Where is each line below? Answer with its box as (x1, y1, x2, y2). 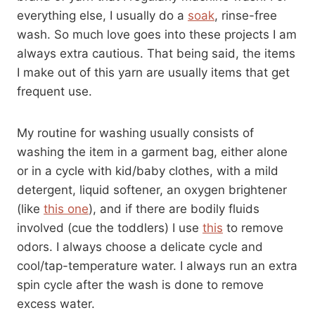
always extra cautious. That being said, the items (17, 46, 295, 61)
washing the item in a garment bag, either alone (17, 145, 288, 160)
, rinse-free (214, 8, 277, 23)
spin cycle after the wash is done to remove (17, 278, 264, 292)
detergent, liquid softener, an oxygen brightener (17, 183, 287, 198)
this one (44, 202, 89, 217)
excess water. (17, 297, 95, 311)
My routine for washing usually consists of (17, 126, 254, 141)
